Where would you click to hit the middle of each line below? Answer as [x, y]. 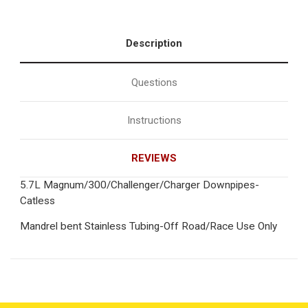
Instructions [154, 120]
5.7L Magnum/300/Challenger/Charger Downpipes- [140, 185]
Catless [37, 200]
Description [154, 43]
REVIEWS [154, 158]
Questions [154, 82]
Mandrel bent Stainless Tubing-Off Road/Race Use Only [148, 226]
